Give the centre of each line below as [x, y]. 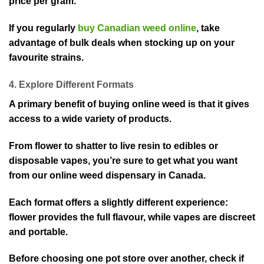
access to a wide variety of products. [90, 118]
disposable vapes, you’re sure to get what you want [123, 160]
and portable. [38, 232]
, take [208, 28]
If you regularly [43, 28]
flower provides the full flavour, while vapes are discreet [132, 217]
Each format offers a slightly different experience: [118, 202]
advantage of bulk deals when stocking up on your [122, 43]
